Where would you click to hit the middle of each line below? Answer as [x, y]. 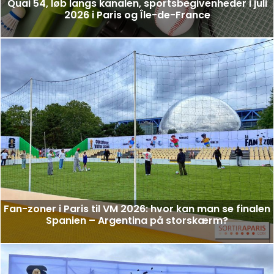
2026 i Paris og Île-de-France [137, 15]
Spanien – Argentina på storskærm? [137, 221]
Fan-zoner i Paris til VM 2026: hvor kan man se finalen [137, 209]
